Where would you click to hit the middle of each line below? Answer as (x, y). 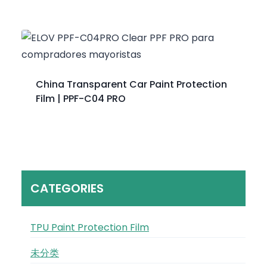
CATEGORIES (67, 188)
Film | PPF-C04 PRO (81, 98)
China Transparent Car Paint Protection (131, 84)
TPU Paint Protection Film (90, 227)
